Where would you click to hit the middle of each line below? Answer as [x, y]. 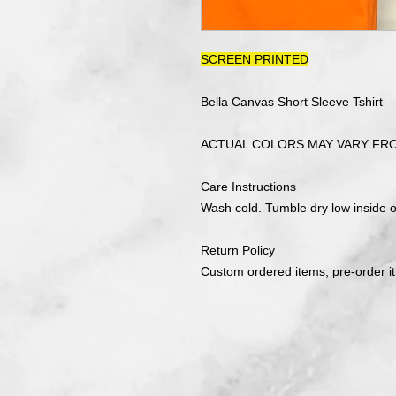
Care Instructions [248, 186]
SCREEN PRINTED [255, 59]
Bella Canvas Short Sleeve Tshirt [292, 101]
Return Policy [238, 250]
